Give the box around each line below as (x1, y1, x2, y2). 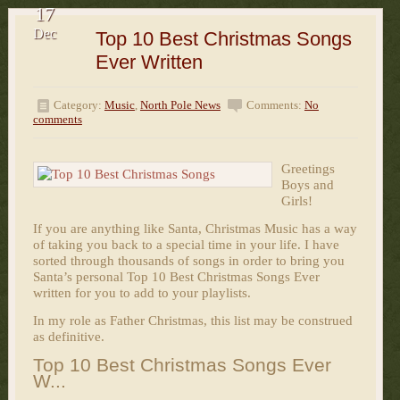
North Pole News (139, 98, 221, 112)
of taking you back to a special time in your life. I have (32, 237, 339, 252)
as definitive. (32, 329, 104, 344)
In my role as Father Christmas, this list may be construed (32, 313, 353, 328)
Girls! (280, 194, 312, 208)
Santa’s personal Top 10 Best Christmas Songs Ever (32, 270, 320, 284)
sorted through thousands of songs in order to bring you (32, 254, 345, 268)
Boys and (280, 178, 334, 192)
